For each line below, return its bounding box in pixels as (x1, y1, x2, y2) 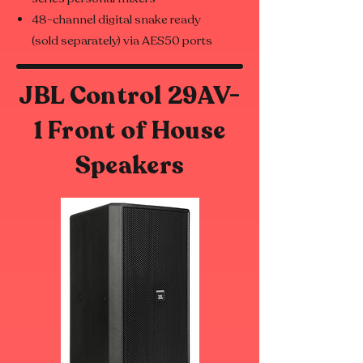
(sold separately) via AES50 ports (32, 32, 212, 49)
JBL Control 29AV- (19, 79, 241, 113)
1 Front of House (33, 114, 226, 148)
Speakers (75, 149, 185, 183)
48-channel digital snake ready (32, 11, 201, 28)
